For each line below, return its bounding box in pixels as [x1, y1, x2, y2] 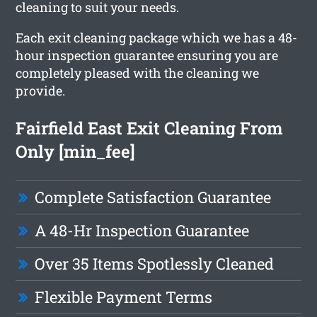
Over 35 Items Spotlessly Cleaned [35, 253, 275, 274]
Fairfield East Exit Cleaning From [16, 116, 284, 139]
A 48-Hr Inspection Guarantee [35, 219, 250, 241]
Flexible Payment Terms [35, 286, 213, 307]
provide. [16, 81, 66, 99]
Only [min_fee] [16, 139, 136, 163]
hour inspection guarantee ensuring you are [16, 46, 279, 64]
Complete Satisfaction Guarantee [35, 186, 272, 207]
